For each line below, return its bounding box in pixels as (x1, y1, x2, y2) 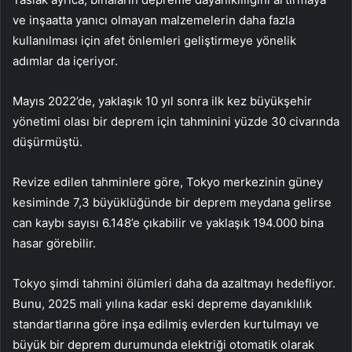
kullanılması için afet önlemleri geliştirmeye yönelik (13, 32, 296, 48)
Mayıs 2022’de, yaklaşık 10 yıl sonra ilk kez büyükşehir (13, 93, 312, 108)
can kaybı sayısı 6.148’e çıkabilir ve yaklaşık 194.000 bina (13, 214, 324, 230)
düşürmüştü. (13, 134, 82, 149)
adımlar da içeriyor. (13, 53, 118, 68)
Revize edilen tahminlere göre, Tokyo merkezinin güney (13, 174, 323, 189)
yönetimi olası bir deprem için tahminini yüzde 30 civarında (13, 113, 339, 129)
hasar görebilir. (13, 235, 96, 251)
